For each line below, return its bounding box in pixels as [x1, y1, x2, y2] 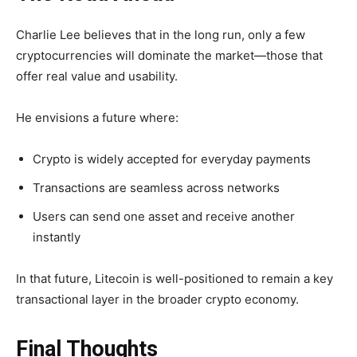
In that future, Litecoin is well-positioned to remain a [16, 271, 313, 287]
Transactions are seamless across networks [33, 180, 280, 196]
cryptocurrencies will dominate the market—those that [16, 48, 323, 64]
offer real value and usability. [16, 69, 178, 84]
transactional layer [16, 292, 120, 308]
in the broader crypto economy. [120, 292, 299, 308]
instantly [33, 229, 80, 245]
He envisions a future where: [16, 110, 178, 126]
